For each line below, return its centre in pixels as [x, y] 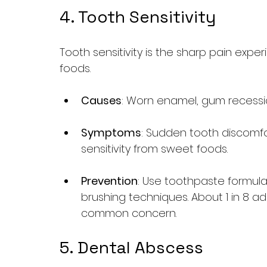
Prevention [109, 181]
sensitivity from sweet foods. [154, 149]
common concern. [129, 213]
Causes [101, 100]
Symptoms [111, 133]
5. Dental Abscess [131, 247]
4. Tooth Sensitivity [138, 17]
